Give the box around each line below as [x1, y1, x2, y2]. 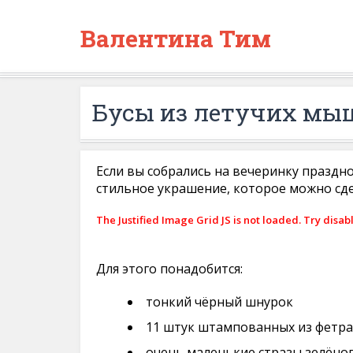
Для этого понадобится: [96, 260, 243, 277]
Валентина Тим [80, 23, 271, 54]
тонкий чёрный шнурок [146, 293, 293, 310]
